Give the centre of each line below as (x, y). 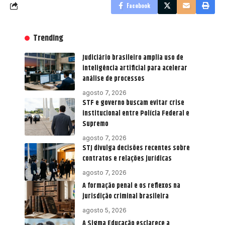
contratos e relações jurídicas (127, 159)
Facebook (138, 6)
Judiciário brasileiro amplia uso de (133, 58)
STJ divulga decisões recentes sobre (136, 148)
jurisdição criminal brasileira (126, 197)
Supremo (95, 124)
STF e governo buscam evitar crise (133, 103)
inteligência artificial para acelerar (135, 69)
